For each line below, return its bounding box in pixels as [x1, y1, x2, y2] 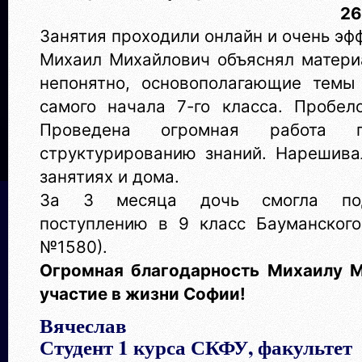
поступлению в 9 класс [40, 213, 246, 234]
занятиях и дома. [40, 166, 179, 187]
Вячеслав [40, 309, 133, 339]
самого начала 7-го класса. [40, 96, 294, 116]
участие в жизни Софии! [40, 284, 246, 304]
